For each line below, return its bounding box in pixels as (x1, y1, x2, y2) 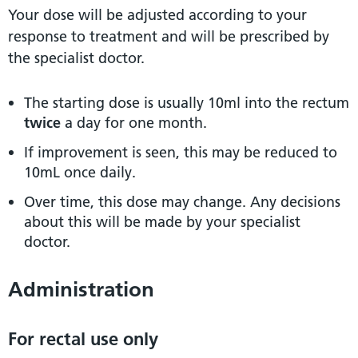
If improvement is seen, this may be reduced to (24, 143, 337, 162)
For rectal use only (8, 328, 158, 351)
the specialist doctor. (8, 49, 145, 68)
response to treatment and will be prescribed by (8, 27, 329, 46)
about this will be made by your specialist (24, 213, 300, 232)
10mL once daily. (24, 163, 136, 182)
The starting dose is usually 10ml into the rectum (24, 93, 349, 113)
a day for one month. (61, 113, 207, 133)
